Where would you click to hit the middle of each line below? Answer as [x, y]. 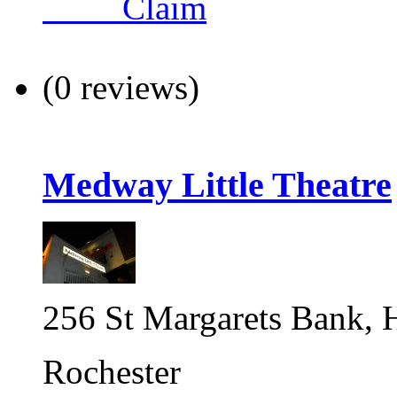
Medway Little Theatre [217, 184]
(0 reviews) [121, 87]
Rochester [112, 372]
